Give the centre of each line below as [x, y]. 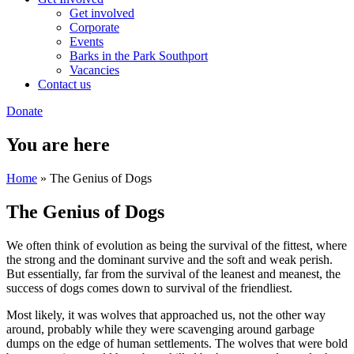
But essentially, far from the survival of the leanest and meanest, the [173, 273]
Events [87, 41]
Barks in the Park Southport [139, 56]
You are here [58, 144]
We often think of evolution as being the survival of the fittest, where [177, 245]
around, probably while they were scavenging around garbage [160, 329]
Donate [24, 111]
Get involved [102, 13]
